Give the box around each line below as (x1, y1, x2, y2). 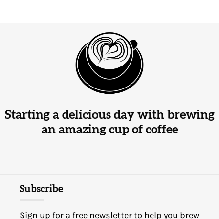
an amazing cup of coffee (41, 124, 178, 136)
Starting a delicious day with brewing (4, 109, 215, 122)
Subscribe (20, 184, 63, 195)
